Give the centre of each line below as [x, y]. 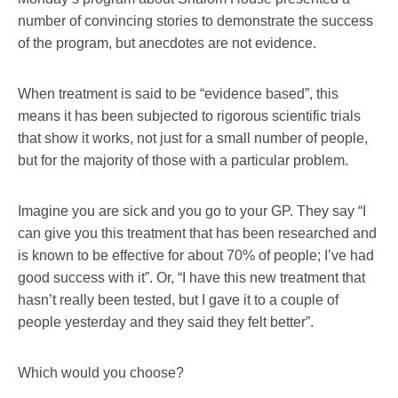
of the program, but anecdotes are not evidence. [167, 43]
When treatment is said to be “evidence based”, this [178, 93]
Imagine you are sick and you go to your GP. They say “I [192, 211]
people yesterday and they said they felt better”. [166, 322]
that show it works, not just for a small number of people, [193, 138]
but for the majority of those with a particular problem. [183, 160]
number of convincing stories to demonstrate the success [195, 20]
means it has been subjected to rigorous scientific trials [189, 115]
